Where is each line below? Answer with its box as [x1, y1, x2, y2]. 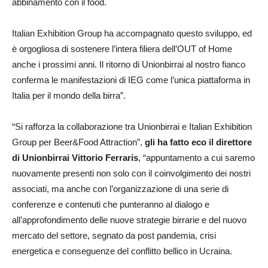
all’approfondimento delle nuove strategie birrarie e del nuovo [12, 215, 246, 226]
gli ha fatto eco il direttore [142, 137, 252, 148]
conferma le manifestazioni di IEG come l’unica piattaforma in [12, 75, 250, 86]
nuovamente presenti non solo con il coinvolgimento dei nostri [12, 168, 251, 179]
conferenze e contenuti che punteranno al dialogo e [12, 199, 209, 210]
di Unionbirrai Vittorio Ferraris [12, 153, 138, 163]
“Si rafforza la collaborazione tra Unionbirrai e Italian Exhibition [12, 121, 252, 132]
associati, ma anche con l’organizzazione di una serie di [12, 184, 229, 194]
